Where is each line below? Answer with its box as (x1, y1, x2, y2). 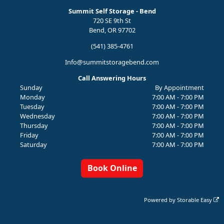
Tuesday (19, 101, 44, 111)
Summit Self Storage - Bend (68, 6, 156, 16)
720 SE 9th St (93, 16, 131, 25)
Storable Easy (177, 196, 214, 204)
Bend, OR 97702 (88, 25, 135, 35)
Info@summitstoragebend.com (65, 57, 159, 67)
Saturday (19, 139, 47, 149)
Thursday (19, 120, 48, 130)
